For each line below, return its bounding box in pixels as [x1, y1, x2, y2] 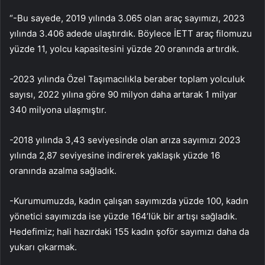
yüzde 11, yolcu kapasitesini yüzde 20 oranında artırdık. [9, 43, 239, 55]
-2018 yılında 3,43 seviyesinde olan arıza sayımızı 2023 [9, 134, 241, 146]
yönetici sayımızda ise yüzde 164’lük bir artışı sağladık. [9, 211, 237, 222]
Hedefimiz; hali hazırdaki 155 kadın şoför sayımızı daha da [9, 226, 249, 238]
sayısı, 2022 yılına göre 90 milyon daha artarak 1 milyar [9, 89, 237, 101]
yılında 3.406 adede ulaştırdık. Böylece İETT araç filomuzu [9, 28, 252, 40]
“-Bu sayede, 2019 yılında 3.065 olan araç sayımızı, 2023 [9, 12, 245, 24]
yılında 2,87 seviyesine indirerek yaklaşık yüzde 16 [9, 150, 220, 161]
